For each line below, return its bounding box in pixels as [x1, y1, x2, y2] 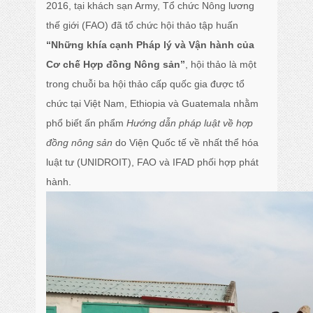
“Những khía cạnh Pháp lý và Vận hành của [46, 39, 255, 50]
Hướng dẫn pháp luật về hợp [126, 117, 254, 129]
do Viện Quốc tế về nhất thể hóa [112, 137, 259, 148]
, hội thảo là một [185, 59, 257, 70]
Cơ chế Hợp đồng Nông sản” [46, 59, 186, 70]
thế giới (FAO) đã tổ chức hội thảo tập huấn [46, 20, 239, 31]
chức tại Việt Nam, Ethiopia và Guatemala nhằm [46, 98, 259, 109]
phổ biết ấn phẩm [46, 117, 127, 129]
